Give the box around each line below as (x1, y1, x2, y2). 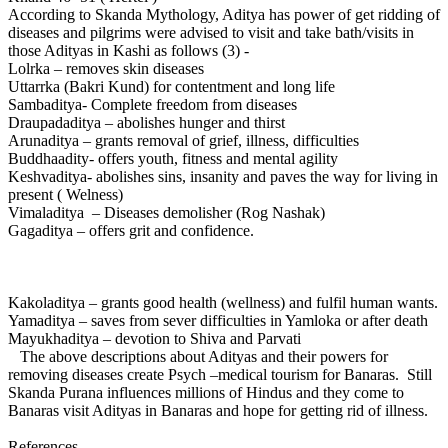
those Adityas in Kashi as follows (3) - (8, 41, 249, 59)
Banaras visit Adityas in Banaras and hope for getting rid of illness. (8, 401, 428, 419)
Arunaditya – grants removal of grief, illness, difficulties (8, 131, 359, 149)
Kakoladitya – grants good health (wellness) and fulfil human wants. (8, 293, 438, 311)
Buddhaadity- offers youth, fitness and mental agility (8, 149, 338, 167)
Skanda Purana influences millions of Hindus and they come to (8, 383, 404, 401)
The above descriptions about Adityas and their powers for (8, 347, 388, 365)
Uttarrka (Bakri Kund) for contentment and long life (8, 77, 335, 95)
